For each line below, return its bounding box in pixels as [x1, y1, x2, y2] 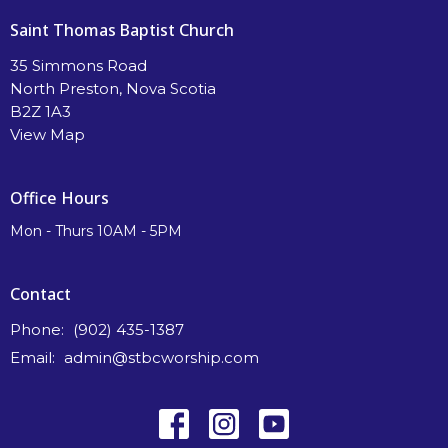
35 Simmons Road [10, 55, 147, 75]
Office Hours [10, 186, 109, 209]
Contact [10, 283, 71, 305]
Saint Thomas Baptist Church [10, 19, 234, 41]
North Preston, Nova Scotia [10, 78, 216, 98]
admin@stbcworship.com [64, 347, 259, 367]
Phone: [10, 319, 68, 339]
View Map [10, 124, 85, 144]
